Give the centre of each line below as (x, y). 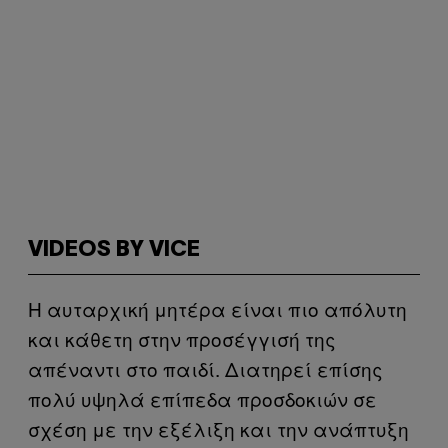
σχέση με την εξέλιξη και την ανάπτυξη (218, 428)
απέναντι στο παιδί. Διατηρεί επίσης (205, 368)
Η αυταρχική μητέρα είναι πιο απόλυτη (217, 308)
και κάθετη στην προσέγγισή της (182, 338)
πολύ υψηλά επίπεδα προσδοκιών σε (202, 398)
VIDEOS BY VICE (114, 250)
